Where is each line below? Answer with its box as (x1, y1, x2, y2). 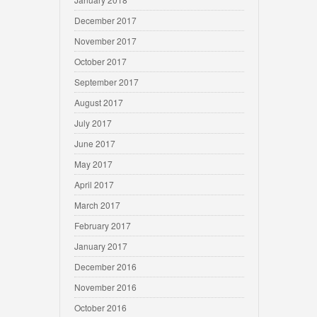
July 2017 (74, 117, 112, 129)
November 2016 (74, 281, 137, 293)
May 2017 (74, 158, 113, 170)
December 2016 (74, 260, 137, 272)
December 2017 (74, 14, 137, 26)
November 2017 (74, 35, 137, 47)
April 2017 (74, 178, 114, 190)
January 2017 (74, 240, 127, 252)
